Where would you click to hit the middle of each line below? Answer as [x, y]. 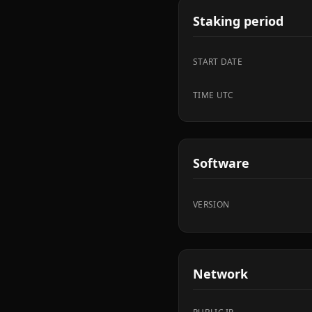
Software [221, 163]
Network [220, 274]
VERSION [211, 204]
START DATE [218, 62]
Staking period [238, 21]
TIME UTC [213, 95]
